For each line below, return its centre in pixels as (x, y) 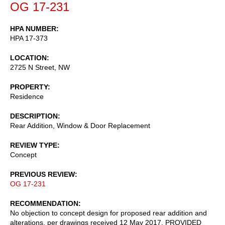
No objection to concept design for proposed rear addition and (108, 213)
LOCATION (28, 58)
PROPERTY (29, 87)
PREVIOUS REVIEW (42, 174)
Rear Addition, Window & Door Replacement (80, 125)
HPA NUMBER (33, 28)
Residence (27, 96)
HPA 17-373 (29, 38)
